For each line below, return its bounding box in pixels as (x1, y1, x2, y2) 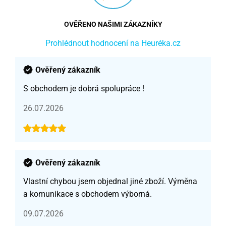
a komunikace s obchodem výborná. (23, 189, 152, 199)
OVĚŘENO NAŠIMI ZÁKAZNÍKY (64, 20, 162, 29)
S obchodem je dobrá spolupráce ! (23, 84, 144, 94)
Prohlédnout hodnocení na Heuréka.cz (45, 38, 181, 48)
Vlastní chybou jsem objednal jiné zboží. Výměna (23, 177, 197, 187)
